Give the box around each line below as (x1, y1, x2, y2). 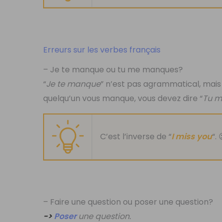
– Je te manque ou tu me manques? (43, 64, 183, 76)
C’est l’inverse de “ (100, 131, 172, 143)
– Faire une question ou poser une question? (43, 196, 214, 208)
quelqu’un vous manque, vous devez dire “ (43, 93, 203, 105)
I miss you (171, 131, 213, 143)
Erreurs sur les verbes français (43, 44, 161, 55)
